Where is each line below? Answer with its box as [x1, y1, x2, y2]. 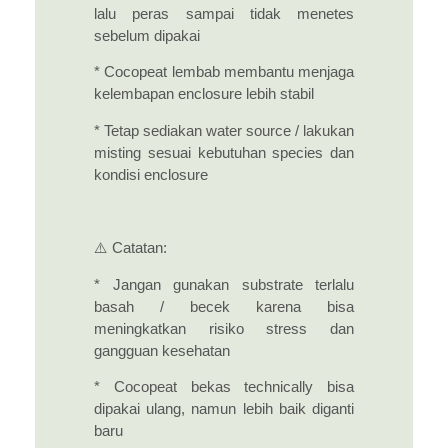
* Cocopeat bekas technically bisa [94, 379, 354, 396]
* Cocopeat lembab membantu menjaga [94, 64, 354, 81]
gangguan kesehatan [94, 342, 230, 359]
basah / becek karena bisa [94, 298, 354, 315]
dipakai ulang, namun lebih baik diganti [94, 401, 354, 418]
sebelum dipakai [94, 27, 200, 44]
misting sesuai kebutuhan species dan [94, 144, 354, 161]
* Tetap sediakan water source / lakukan [94, 122, 354, 139]
